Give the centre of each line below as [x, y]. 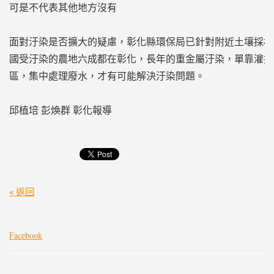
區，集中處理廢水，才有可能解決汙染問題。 [107, 75]
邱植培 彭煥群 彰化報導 [60, 109]
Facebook [25, 235]
